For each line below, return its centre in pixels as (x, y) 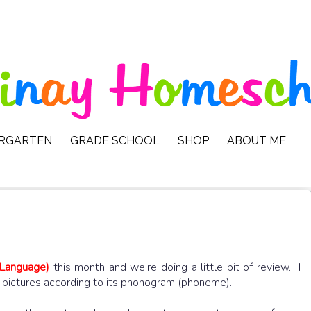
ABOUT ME (257, 141)
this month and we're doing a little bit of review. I (175, 268)
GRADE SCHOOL (115, 141)
